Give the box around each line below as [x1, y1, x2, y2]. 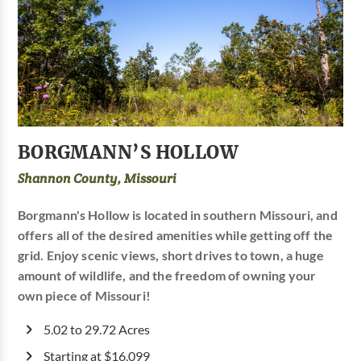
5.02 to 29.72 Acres [43, 322, 150, 337]
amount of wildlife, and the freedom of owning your [17, 268, 317, 283]
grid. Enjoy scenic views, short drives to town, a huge [17, 247, 324, 263]
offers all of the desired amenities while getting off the [17, 227, 334, 243]
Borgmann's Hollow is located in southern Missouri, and [17, 207, 338, 222]
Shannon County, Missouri [17, 169, 176, 187]
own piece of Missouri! [17, 288, 151, 303]
